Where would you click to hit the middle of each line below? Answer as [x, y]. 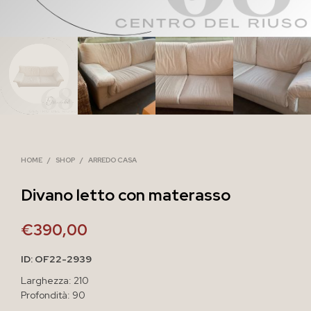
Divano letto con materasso [126, 194]
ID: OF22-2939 [56, 259]
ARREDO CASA [112, 160]
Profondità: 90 [53, 295]
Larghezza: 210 [55, 280]
